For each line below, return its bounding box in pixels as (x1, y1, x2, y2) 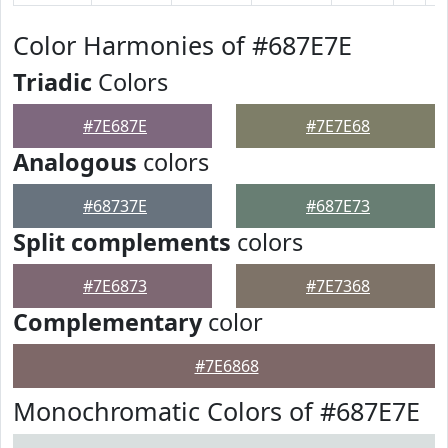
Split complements (13, 226, 231, 258)
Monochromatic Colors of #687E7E (13, 394, 420, 428)
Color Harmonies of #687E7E (13, 28, 352, 62)
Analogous (13, 146, 137, 178)
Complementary (13, 306, 202, 338)
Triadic (13, 66, 92, 98)
